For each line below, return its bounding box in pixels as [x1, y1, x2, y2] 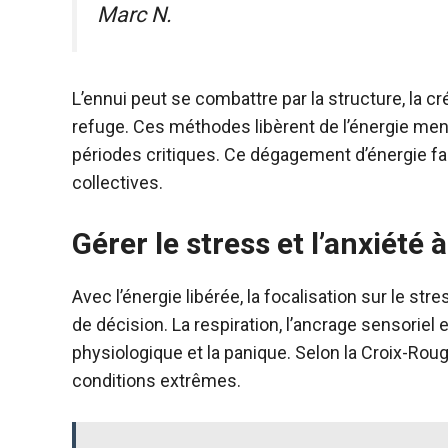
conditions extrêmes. [72, 369, 241, 391]
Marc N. [97, 2, 172, 28]
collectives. [72, 171, 163, 193]
